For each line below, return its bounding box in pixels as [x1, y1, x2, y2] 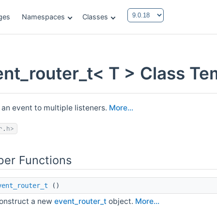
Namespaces [22, 13, 65, 21]
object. [107, 196, 136, 206]
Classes [82, 13, 108, 21]
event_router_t [54, 196, 107, 206]
